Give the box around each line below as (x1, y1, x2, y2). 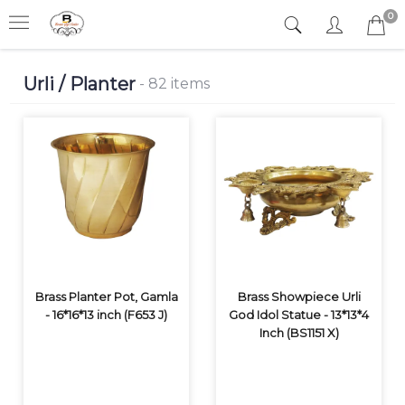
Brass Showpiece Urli (237, 289, 361, 304)
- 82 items (139, 75, 210, 92)
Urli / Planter (24, 73, 136, 95)
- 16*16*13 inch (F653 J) (45, 307, 167, 322)
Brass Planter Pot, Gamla (34, 289, 178, 304)
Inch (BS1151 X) (259, 325, 339, 340)
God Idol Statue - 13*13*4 (229, 307, 369, 322)
